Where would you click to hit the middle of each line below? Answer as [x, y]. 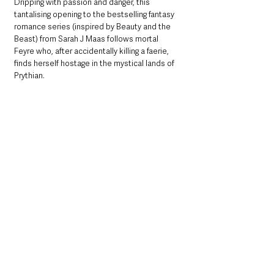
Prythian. [29, 75]
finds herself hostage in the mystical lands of [95, 63]
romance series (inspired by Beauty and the [93, 26]
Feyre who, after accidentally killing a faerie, [92, 51]
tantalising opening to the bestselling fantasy [95, 14]
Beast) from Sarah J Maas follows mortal [87, 39]
